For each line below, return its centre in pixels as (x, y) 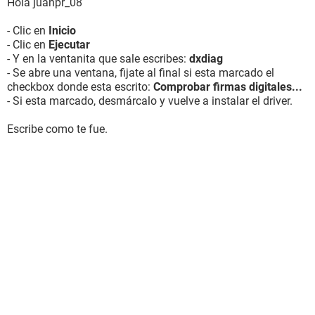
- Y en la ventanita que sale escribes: (98, 59)
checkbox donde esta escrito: (80, 87)
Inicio (62, 31)
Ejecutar (69, 45)
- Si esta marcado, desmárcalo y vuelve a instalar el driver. (150, 101)
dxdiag (206, 59)
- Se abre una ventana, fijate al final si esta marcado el (141, 73)
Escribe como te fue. (57, 129)
